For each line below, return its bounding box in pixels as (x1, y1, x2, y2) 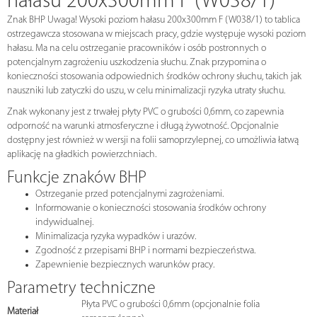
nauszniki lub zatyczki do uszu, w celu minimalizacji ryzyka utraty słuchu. (7, 86, 285, 97)
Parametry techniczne (7, 280, 156, 298)
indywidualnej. (35, 217, 93, 229)
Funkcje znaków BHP (7, 170, 146, 188)
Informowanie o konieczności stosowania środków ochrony (35, 203, 266, 214)
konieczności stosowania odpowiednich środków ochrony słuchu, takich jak (7, 71, 301, 83)
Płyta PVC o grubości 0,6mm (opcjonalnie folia (81, 299, 260, 311)
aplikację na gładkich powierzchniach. (7, 149, 156, 161)
